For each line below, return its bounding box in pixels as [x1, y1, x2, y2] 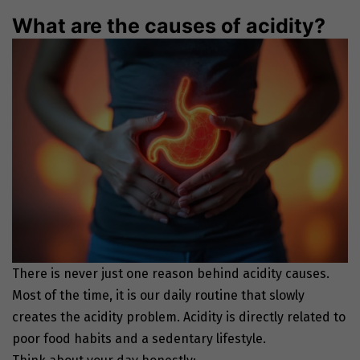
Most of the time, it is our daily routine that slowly [12, 288, 305, 304]
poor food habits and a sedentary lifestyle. [12, 331, 269, 347]
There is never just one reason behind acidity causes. [12, 266, 329, 282]
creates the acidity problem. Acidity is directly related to [12, 309, 346, 325]
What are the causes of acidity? [12, 14, 325, 39]
